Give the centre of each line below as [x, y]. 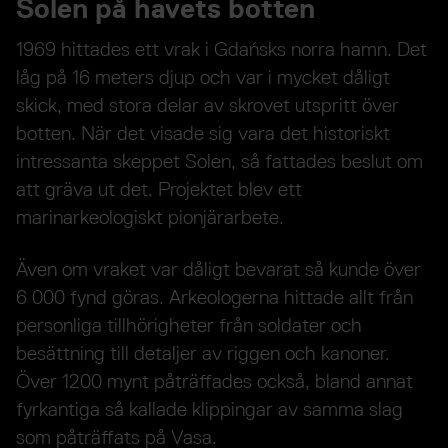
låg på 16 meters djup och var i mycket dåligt [203, 77]
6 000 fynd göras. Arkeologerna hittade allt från [214, 297]
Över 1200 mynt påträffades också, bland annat [214, 381]
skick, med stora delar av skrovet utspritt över [207, 105]
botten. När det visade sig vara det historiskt [203, 133]
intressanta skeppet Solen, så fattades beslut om [219, 161]
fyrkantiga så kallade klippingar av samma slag [209, 409]
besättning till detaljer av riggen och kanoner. [203, 353]
